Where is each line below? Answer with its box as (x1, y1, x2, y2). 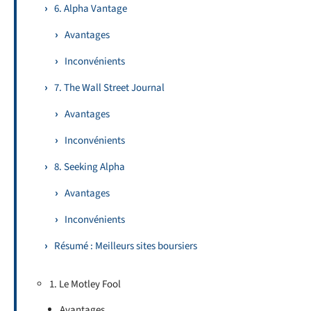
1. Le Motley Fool (49, 277, 121, 292)
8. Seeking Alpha (54, 159, 125, 174)
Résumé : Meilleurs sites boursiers (54, 238, 197, 253)
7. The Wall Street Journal (54, 80, 165, 95)
